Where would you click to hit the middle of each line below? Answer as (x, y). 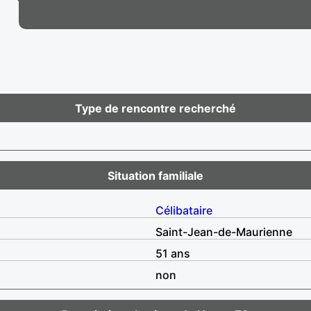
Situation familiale (155, 175)
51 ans (173, 253)
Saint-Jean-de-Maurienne (224, 232)
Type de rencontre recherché (155, 108)
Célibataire (184, 210)
